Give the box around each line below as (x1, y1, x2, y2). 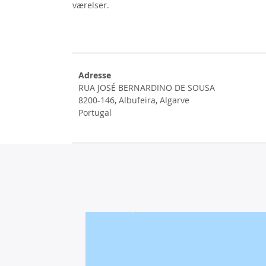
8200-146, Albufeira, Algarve (78, 94, 189, 106)
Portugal (78, 107, 112, 118)
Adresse (78, 69, 111, 81)
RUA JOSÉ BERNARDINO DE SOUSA (78, 82, 215, 93)
